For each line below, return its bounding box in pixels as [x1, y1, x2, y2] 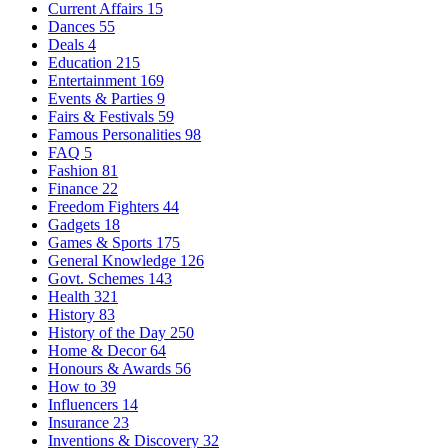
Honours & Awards [48, 359, 175, 377]
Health [48, 287, 94, 305]
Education [48, 53, 116, 71]
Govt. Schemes [48, 269, 148, 287]
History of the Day [48, 323, 170, 341]
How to [48, 377, 100, 395]
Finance [48, 179, 102, 197]
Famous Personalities [48, 125, 185, 143]
